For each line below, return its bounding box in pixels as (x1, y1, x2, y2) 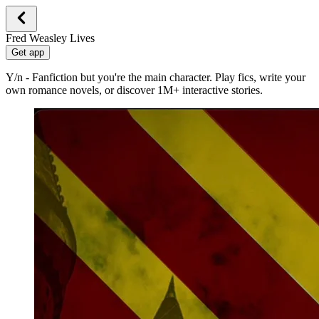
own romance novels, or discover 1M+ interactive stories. (6, 84, 263, 96)
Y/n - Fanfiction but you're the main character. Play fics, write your (6, 71, 305, 83)
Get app (11, 47, 44, 58)
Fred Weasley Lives (6, 32, 95, 44)
